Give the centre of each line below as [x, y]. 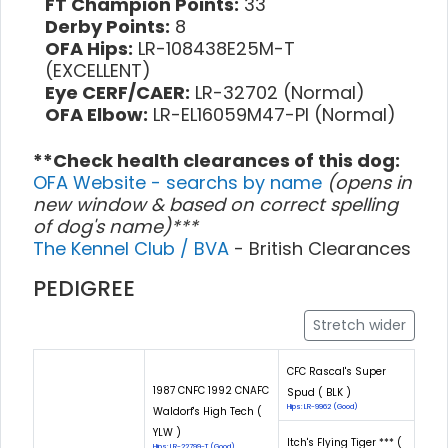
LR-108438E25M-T [214, 48]
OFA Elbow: [96, 114]
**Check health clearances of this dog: [216, 160]
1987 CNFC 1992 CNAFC [211, 390]
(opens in [369, 182]
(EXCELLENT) [98, 70]
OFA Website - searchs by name [180, 182]
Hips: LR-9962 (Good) [322, 406]
